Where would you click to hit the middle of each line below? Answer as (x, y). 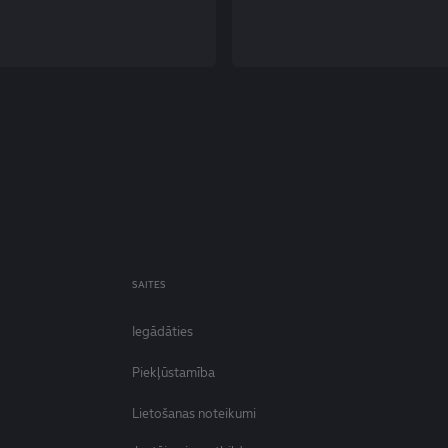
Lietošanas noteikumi (196, 413)
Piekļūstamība (175, 372)
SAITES (149, 285)
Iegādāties (163, 331)
